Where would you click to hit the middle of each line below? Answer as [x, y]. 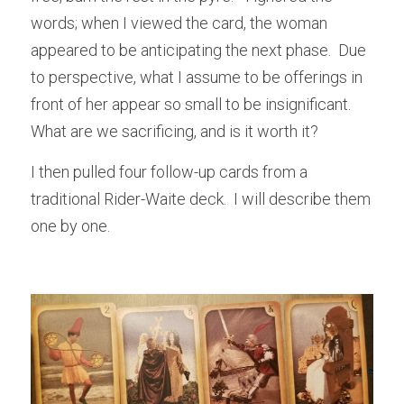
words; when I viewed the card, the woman [179, 23]
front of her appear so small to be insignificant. [191, 104]
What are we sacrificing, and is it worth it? [176, 131]
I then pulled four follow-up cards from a [169, 171]
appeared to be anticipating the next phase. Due [198, 50]
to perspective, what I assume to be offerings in [197, 77]
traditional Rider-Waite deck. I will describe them [201, 198]
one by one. [70, 225]
